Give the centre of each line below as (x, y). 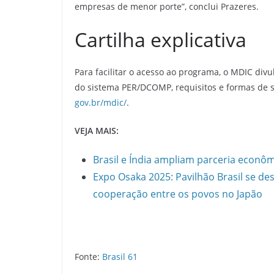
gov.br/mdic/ (101, 102)
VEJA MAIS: (97, 130)
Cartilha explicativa (161, 39)
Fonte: (88, 256)
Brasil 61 (120, 256)
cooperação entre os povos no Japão (178, 194)
